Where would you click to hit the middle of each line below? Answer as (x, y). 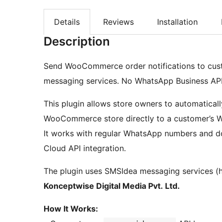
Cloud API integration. (85, 148)
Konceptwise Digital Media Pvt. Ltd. (112, 186)
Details (67, 22)
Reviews (118, 22)
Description (77, 42)
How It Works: (71, 209)
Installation (177, 22)
